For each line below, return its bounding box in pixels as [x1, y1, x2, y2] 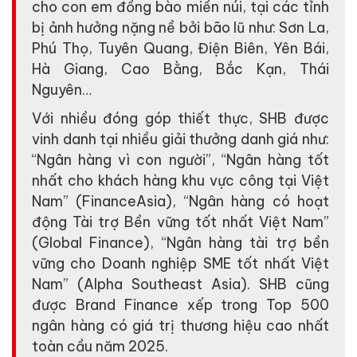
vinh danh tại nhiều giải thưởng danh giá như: [32, 129, 329, 148]
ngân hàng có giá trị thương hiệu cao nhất [32, 316, 329, 335]
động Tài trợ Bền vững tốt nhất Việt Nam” [32, 212, 329, 231]
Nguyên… [32, 80, 92, 99]
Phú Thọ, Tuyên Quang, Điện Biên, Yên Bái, [32, 38, 329, 57]
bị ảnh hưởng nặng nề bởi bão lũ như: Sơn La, [32, 18, 329, 37]
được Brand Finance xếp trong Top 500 [32, 295, 329, 314]
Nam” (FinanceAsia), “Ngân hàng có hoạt [32, 191, 329, 210]
